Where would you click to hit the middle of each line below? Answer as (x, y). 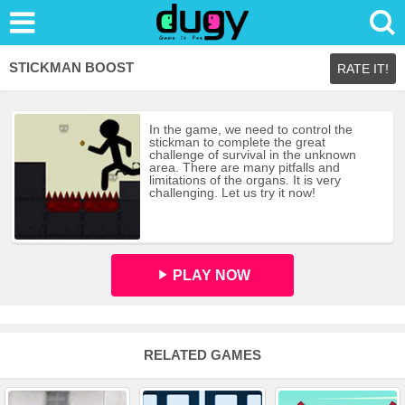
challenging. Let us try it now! (232, 193)
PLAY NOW (210, 275)
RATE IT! (363, 69)
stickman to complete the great (237, 142)
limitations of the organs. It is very (245, 180)
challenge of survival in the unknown (252, 155)
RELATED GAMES (202, 354)
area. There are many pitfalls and (244, 167)
